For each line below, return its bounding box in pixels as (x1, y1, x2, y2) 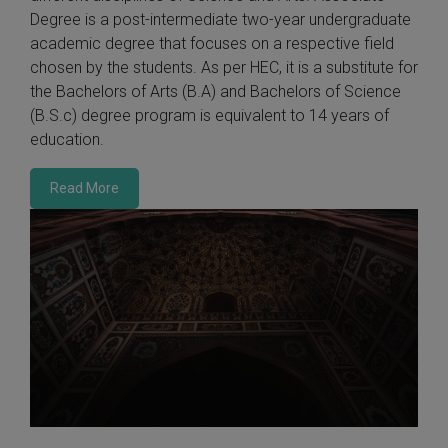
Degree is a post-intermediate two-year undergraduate (30, 10, 411, 29)
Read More (50, 180, 119, 196)
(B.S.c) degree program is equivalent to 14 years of (30, 106, 389, 125)
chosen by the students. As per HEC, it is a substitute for (30, 58, 418, 77)
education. (30, 130, 104, 149)
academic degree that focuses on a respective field (30, 34, 394, 53)
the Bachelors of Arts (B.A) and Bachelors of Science (30, 82, 401, 101)
